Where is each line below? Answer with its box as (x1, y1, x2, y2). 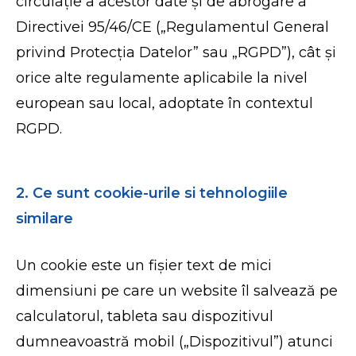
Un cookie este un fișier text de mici (16, 257, 273, 274)
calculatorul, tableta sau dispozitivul (16, 308, 274, 325)
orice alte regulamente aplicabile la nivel (16, 69, 308, 87)
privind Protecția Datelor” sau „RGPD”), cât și (16, 44, 337, 61)
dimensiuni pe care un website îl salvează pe (16, 282, 339, 300)
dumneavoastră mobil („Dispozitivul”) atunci (16, 333, 334, 350)
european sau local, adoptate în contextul (16, 95, 314, 112)
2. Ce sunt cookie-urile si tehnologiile (16, 184, 288, 202)
